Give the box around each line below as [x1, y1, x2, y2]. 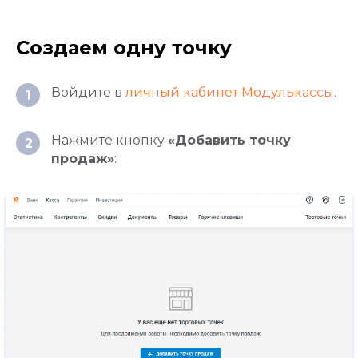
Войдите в [51, 85, 125, 100]
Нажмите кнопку [51, 133, 168, 148]
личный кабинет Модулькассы [125, 85, 334, 100]
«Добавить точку [168, 133, 291, 148]
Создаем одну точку [16, 36, 232, 59]
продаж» [51, 151, 114, 166]
